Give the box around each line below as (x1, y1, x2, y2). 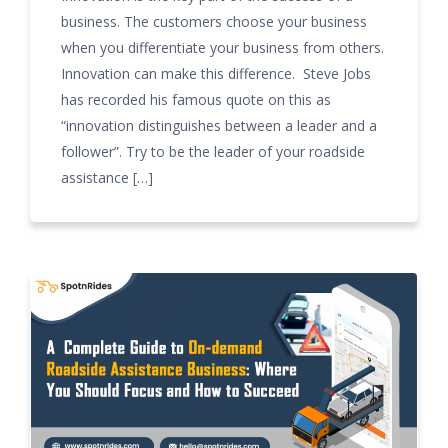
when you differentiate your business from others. (61, 38, 384, 57)
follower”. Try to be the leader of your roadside (61, 142, 365, 161)
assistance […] (61, 168, 153, 187)
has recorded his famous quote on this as (61, 90, 331, 109)
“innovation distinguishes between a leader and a (61, 116, 377, 135)
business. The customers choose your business (61, 12, 367, 31)
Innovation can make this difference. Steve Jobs (61, 64, 371, 83)
